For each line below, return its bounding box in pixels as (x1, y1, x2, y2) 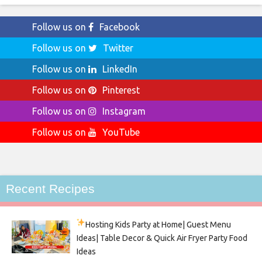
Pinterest (102, 84, 140, 95)
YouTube (102, 126, 140, 137)
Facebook (99, 21, 140, 32)
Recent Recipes (6, 181, 95, 195)
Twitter (103, 42, 133, 53)
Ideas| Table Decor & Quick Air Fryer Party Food (76, 233, 247, 243)
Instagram (102, 105, 146, 116)
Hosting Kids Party (85, 219, 151, 229)
